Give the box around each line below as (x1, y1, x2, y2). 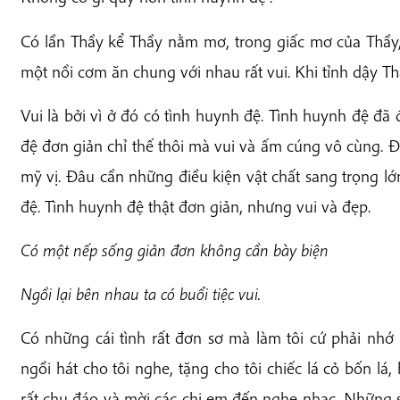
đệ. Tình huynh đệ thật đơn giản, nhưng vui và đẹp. (20, 195, 371, 217)
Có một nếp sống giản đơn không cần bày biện (20, 238, 329, 261)
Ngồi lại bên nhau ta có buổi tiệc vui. (20, 283, 261, 305)
